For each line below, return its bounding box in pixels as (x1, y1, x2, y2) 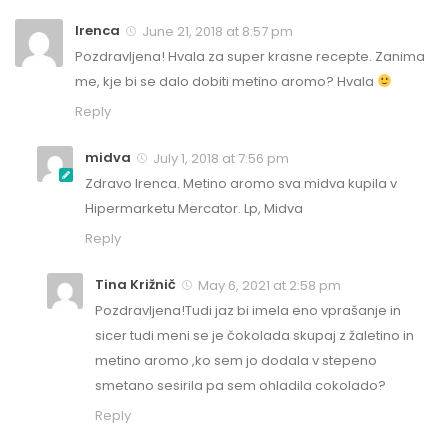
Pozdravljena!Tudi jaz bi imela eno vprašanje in (95, 301, 401, 321)
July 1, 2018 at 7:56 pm (150, 149, 289, 169)
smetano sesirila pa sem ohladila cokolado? (95, 376, 386, 396)
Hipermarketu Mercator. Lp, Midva (85, 199, 303, 219)
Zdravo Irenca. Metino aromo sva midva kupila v (85, 174, 397, 194)
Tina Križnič (95, 275, 176, 295)
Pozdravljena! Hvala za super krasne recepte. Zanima (75, 47, 425, 67)
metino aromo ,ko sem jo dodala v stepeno (95, 351, 377, 371)
